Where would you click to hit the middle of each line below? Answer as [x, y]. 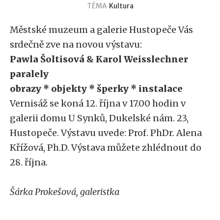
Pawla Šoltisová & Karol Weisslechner [99, 59]
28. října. [30, 162]
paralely [29, 74]
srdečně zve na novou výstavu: [76, 44]
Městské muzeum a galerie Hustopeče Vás [101, 30]
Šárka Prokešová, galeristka [65, 192]
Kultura [121, 6]
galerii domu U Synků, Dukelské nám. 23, [99, 118]
